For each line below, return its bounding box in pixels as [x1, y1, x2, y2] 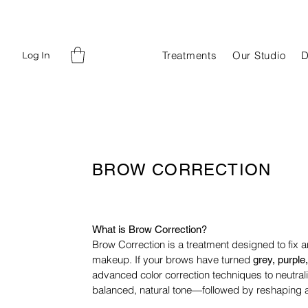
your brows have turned [143, 252, 254, 266]
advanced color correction [92, 267, 213, 281]
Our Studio [232, 48, 286, 62]
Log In [22, 49, 50, 60]
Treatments [162, 48, 217, 62]
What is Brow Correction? [92, 223, 208, 235]
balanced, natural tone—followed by [92, 283, 257, 296]
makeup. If [92, 252, 144, 266]
